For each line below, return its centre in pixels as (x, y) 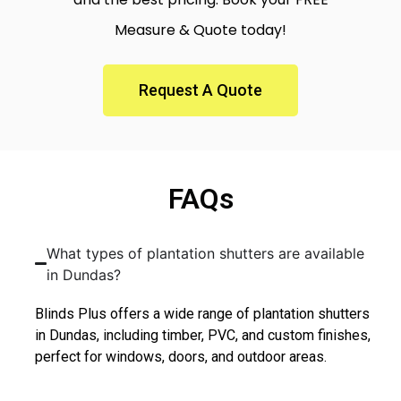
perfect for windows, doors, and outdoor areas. (181, 356)
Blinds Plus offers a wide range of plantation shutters (202, 313)
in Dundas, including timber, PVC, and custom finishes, (203, 335)
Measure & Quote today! (200, 30)
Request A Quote (200, 90)
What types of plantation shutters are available (206, 253)
